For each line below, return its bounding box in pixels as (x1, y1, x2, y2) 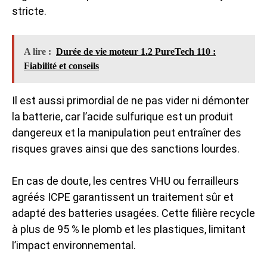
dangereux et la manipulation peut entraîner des (12, 126, 241, 139)
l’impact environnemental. (12, 239, 136, 252)
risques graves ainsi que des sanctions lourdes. (12, 142, 240, 155)
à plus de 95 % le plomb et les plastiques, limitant (12, 223, 246, 235)
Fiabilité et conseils (24, 61, 99, 71)
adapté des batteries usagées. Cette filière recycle (12, 207, 255, 219)
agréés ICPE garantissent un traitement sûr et (12, 191, 234, 203)
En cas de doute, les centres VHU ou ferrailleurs (12, 175, 239, 187)
